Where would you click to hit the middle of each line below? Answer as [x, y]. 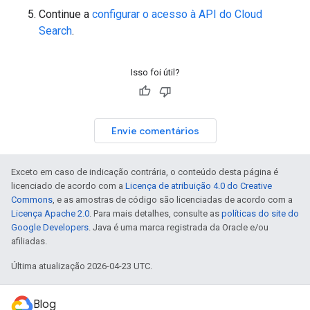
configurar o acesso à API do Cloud [177, 14]
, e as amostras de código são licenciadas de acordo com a [173, 199]
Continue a [65, 14]
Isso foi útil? [155, 72]
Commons [32, 199]
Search [55, 30]
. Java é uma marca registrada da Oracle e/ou [179, 227]
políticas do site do [260, 213]
